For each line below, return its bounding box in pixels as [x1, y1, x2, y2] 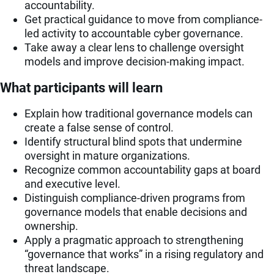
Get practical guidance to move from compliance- [24, 12, 262, 26]
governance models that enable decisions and [24, 206, 247, 219]
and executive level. [24, 177, 120, 191]
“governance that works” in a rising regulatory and [24, 248, 264, 261]
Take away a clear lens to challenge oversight [24, 40, 244, 54]
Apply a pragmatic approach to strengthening [24, 234, 243, 247]
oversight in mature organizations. [24, 149, 190, 163]
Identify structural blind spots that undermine [24, 135, 242, 149]
